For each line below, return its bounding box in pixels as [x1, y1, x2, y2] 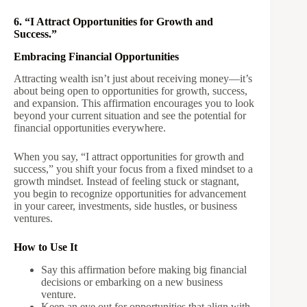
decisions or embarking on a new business [41, 276, 223, 288]
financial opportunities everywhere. [14, 122, 166, 134]
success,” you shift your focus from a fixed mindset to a [14, 163, 253, 175]
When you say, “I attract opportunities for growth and [14, 151, 244, 163]
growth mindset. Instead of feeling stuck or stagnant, [14, 175, 239, 188]
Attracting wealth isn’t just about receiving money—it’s [14, 73, 252, 85]
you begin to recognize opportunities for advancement [14, 188, 246, 200]
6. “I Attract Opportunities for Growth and [14, 15, 213, 27]
